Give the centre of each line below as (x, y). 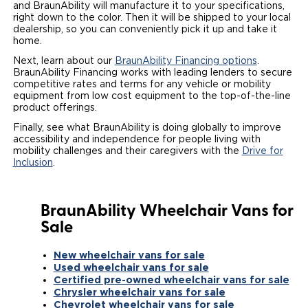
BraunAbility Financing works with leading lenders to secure (152, 73)
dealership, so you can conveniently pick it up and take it (145, 29)
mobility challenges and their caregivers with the (127, 151)
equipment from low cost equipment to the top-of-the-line (152, 96)
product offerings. (55, 108)
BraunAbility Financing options (186, 61)
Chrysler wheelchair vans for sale (139, 291)
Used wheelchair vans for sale (131, 267)
